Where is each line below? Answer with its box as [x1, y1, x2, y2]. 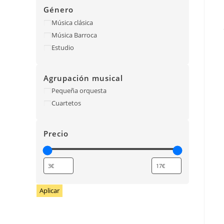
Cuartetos [51, 98, 81, 107]
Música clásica [51, 17, 93, 27]
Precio [43, 128, 68, 138]
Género [43, 4, 73, 15]
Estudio [51, 42, 74, 52]
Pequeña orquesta [51, 85, 106, 95]
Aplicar [39, 186, 59, 195]
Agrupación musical [43, 72, 123, 83]
